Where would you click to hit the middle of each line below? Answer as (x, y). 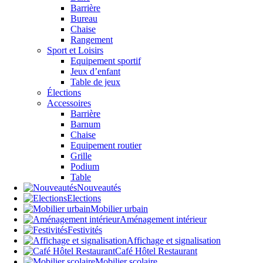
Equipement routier (106, 145)
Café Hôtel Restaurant (156, 251)
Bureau (84, 18)
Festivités (85, 230)
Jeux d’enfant (95, 71)
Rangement (92, 39)
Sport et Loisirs (75, 50)
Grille (81, 156)
